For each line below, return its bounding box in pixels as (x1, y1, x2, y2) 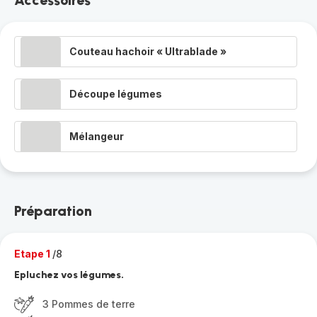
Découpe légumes (69, 88, 162, 100)
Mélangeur (69, 130, 124, 142)
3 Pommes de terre (42, 298, 135, 310)
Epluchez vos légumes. (14, 269, 124, 281)
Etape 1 (14, 248, 52, 260)
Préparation (14, 202, 92, 219)
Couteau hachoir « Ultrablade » (69, 45, 226, 57)
